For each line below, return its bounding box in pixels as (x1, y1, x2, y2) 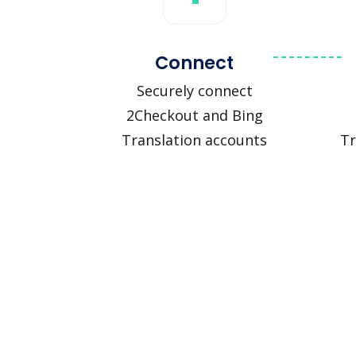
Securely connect (136, 81, 253, 101)
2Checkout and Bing (126, 106, 263, 126)
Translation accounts (122, 130, 267, 150)
